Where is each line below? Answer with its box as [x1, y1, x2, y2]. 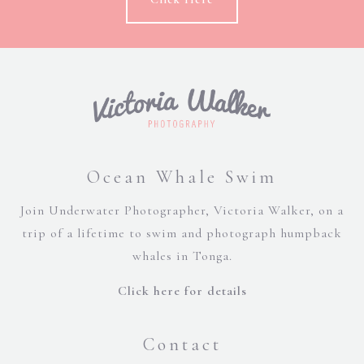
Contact [142, 334, 222, 355]
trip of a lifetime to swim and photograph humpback [22, 225, 342, 241]
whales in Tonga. [132, 248, 232, 264]
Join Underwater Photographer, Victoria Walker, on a [20, 202, 344, 219]
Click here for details [117, 283, 247, 299]
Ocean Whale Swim [87, 167, 277, 188]
